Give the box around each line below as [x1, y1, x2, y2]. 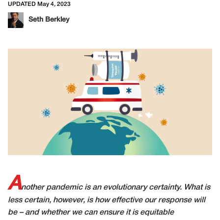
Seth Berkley [28, 17, 69, 23]
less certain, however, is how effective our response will [8, 196, 205, 204]
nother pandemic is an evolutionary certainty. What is [21, 184, 210, 191]
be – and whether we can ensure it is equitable [8, 209, 174, 216]
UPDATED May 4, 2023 [8, 1, 71, 7]
